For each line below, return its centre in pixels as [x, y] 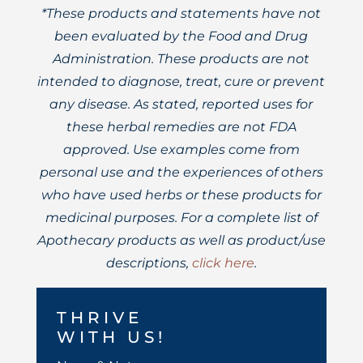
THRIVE [99, 318]
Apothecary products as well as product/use [181, 241]
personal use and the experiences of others [181, 173]
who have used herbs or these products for [181, 195]
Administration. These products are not [181, 59]
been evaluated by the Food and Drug [181, 36]
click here [223, 263]
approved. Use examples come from [181, 150]
